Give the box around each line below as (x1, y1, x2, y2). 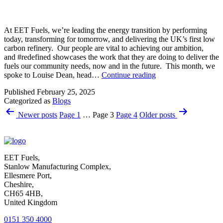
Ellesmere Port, (4, 171, 52, 180)
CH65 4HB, (4, 189, 43, 198)
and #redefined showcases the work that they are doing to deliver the (4, 53, 219, 62)
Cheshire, (4, 180, 34, 189)
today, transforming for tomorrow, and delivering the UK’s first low (4, 35, 215, 44)
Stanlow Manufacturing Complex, (4, 162, 111, 171)
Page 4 (116, 111, 137, 119)
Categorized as (4, 97, 52, 106)
